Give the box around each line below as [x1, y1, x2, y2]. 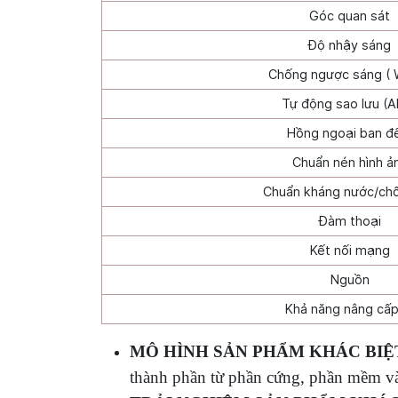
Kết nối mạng [309, 243, 390, 258]
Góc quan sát [309, 8, 390, 23]
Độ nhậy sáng [308, 37, 391, 52]
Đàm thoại [318, 213, 381, 228]
